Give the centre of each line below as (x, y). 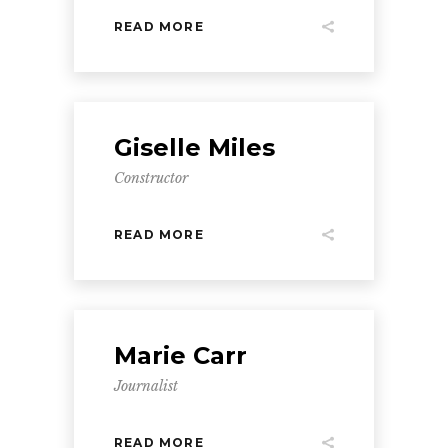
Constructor (151, 178)
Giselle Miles (194, 147)
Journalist (146, 386)
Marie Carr (180, 355)
